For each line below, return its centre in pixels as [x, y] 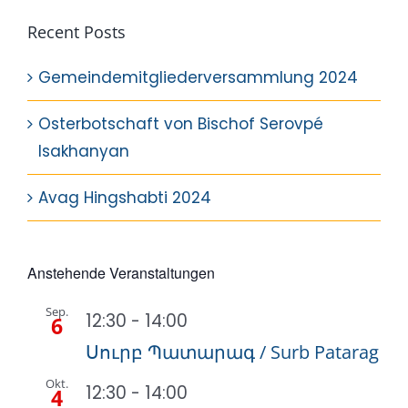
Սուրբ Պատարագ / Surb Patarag [232, 352]
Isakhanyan [84, 151]
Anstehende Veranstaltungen [121, 272]
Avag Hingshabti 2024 [125, 197]
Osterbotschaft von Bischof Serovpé [181, 123]
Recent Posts [76, 31]
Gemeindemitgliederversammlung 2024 [198, 77]
